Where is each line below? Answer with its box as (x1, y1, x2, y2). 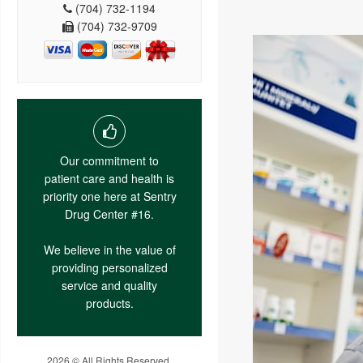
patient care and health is (45, 169, 174, 186)
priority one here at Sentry (42, 187, 177, 204)
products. (85, 294, 134, 311)
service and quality (62, 276, 157, 293)
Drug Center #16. (65, 205, 154, 222)
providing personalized (51, 258, 168, 275)
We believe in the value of (43, 241, 176, 258)
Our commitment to (60, 152, 159, 169)
